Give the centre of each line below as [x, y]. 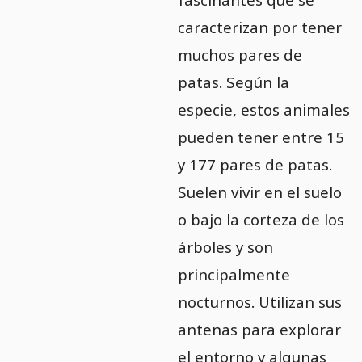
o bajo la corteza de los [261, 219]
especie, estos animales [263, 109]
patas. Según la [233, 82]
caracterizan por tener [259, 27]
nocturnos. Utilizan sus [259, 301]
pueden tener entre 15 [261, 137]
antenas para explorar [259, 329]
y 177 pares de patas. [255, 164]
